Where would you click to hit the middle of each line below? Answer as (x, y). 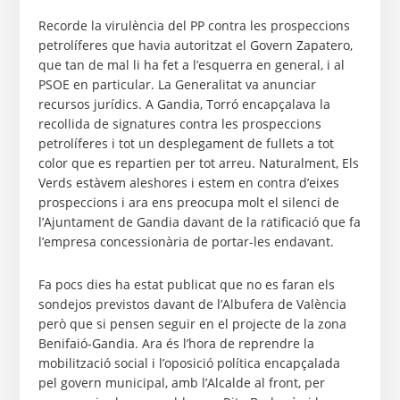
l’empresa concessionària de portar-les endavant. (186, 242)
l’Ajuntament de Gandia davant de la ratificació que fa (199, 222)
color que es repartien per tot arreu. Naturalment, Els (198, 163)
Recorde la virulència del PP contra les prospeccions (194, 25)
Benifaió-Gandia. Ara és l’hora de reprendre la (176, 343)
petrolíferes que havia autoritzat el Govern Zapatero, (195, 45)
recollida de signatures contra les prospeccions (179, 124)
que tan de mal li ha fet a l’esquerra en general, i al (191, 65)
